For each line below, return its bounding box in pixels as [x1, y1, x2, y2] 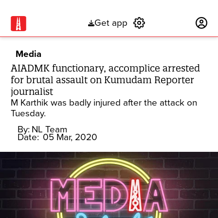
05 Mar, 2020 [43, 132, 98, 143]
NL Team [32, 124, 68, 135]
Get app [94, 18, 127, 29]
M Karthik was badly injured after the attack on [11, 97, 198, 108]
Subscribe [150, 18, 191, 29]
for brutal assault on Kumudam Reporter [11, 74, 195, 86]
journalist [11, 86, 54, 97]
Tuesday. [11, 108, 46, 119]
